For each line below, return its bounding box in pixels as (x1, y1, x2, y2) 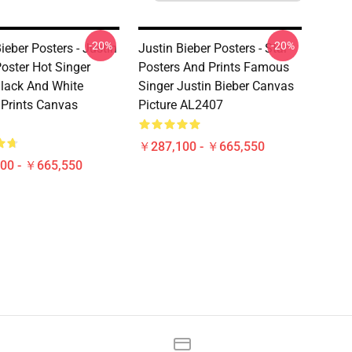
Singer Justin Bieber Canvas (138, 79, 294, 93)
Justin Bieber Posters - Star (138, 41, 288, 56)
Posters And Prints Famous (138, 60, 289, 75)
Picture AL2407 (138, 97, 223, 112)
